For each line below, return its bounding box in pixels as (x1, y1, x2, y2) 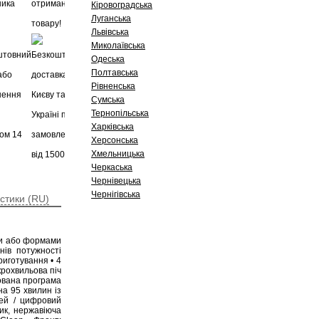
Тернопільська (91, 108, 149, 118)
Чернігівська (91, 189, 140, 199)
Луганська (91, 14, 131, 23)
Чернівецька (91, 176, 141, 186)
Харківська (91, 122, 134, 132)
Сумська (91, 95, 125, 105)
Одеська (91, 54, 125, 64)
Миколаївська (91, 41, 145, 51)
